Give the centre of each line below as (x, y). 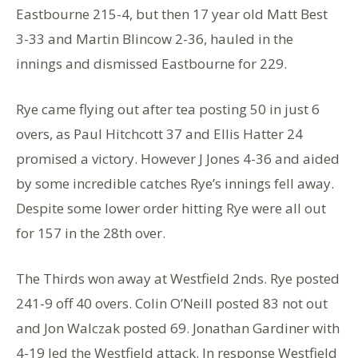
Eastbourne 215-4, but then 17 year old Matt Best (172, 14)
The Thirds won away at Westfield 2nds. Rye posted (178, 278)
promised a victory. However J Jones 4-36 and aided (178, 159)
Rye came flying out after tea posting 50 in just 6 (168, 109)
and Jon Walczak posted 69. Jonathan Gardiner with (178, 328)
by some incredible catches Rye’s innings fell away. (175, 183)
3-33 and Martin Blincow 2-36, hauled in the (155, 39)
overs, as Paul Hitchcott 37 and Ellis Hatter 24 (159, 134)
